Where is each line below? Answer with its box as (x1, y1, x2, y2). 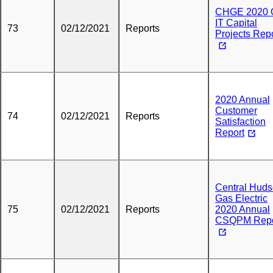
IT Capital (215, 18, 257, 28)
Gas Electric (215, 193, 268, 204)
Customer (215, 105, 257, 116)
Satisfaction (215, 116, 266, 127)
